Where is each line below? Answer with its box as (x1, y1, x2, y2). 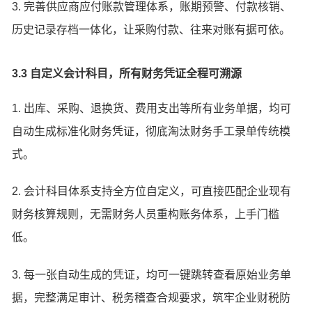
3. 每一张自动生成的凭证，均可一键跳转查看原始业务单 (12, 268, 292, 281)
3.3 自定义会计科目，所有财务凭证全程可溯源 (12, 67, 242, 79)
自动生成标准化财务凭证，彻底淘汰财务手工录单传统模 (12, 125, 291, 137)
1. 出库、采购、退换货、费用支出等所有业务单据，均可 (12, 102, 292, 114)
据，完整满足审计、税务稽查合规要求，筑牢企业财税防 (12, 291, 291, 304)
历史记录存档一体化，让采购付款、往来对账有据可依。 (12, 23, 291, 36)
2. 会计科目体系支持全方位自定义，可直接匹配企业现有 (12, 185, 292, 198)
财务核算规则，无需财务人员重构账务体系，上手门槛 (12, 208, 280, 221)
